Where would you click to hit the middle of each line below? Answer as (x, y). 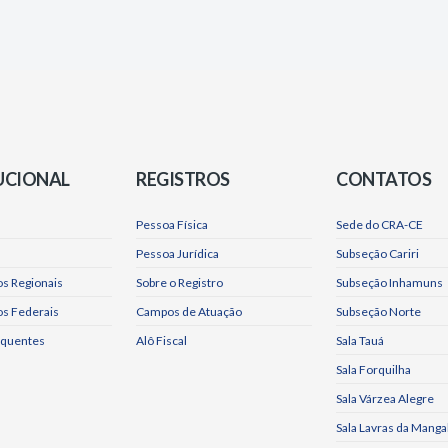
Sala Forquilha (373, 369)
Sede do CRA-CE (379, 224)
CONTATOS (383, 179)
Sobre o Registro (179, 282)
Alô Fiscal (161, 340)
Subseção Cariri (377, 253)
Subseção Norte (378, 311)
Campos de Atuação (189, 311)
